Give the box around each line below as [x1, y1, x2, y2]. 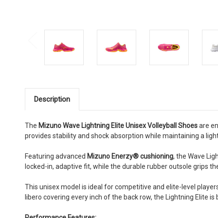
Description [34, 94, 70, 104]
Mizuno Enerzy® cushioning [87, 152, 173, 160]
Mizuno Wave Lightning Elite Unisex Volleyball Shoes [38, 121, 198, 129]
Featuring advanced [25, 152, 87, 160]
